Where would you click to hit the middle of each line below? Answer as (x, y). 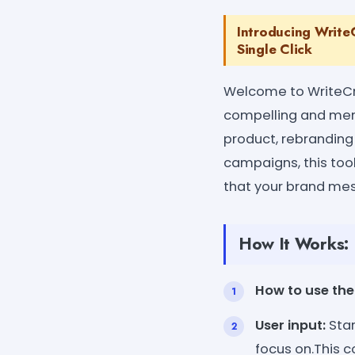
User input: (290, 325)
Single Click (275, 49)
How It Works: (294, 244)
